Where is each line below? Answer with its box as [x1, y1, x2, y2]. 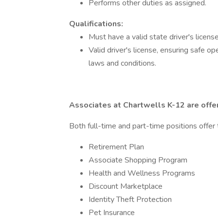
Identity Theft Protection [89, 194, 172, 205]
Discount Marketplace [89, 181, 163, 192]
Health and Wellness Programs [89, 168, 195, 179]
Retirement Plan [89, 142, 144, 152]
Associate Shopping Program [89, 155, 187, 165]
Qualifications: [69, 18, 125, 29]
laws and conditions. [89, 58, 156, 69]
